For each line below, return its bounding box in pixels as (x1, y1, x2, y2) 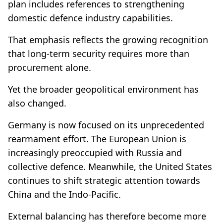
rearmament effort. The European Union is (8, 132, 186, 145)
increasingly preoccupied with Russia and (8, 146, 182, 159)
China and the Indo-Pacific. (8, 188, 121, 200)
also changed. (8, 97, 66, 109)
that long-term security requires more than (8, 47, 189, 59)
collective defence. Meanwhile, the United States (8, 160, 212, 172)
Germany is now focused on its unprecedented (8, 118, 204, 131)
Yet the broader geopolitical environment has (8, 83, 199, 95)
